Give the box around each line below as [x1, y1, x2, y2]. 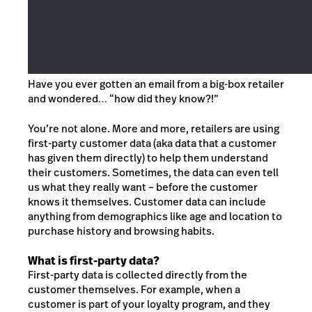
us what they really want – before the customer [28, 180, 258, 195]
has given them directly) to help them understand [28, 150, 268, 166]
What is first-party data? [28, 252, 159, 269]
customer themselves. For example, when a [28, 281, 240, 297]
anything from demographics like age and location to [28, 209, 282, 224]
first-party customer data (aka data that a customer [28, 136, 276, 151]
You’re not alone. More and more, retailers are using [28, 121, 279, 136]
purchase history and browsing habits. [28, 224, 214, 239]
